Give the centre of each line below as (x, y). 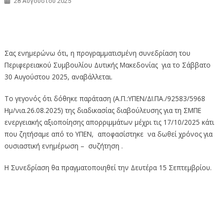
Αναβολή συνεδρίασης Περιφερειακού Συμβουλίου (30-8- (107, 19)
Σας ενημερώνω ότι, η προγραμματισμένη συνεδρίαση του (97, 53)
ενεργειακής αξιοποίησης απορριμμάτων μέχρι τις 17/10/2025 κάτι (109, 122)
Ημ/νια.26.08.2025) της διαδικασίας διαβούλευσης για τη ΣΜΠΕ (103, 110)
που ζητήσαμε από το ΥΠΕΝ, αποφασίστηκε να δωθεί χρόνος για (108, 134)
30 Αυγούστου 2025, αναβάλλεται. (58, 76)
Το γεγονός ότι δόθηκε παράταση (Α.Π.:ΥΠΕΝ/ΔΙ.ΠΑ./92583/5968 (105, 98)
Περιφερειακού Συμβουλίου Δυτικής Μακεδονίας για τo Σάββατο (107, 65)
